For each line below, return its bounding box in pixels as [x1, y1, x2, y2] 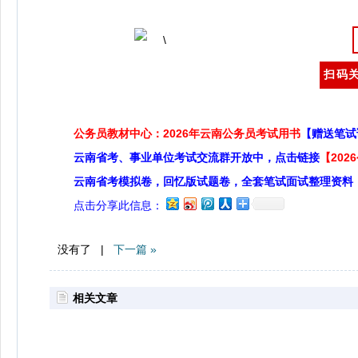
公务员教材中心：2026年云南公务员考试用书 [74, 127, 300, 141]
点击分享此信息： [74, 199, 163, 213]
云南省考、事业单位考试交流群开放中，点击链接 [74, 151, 320, 165]
